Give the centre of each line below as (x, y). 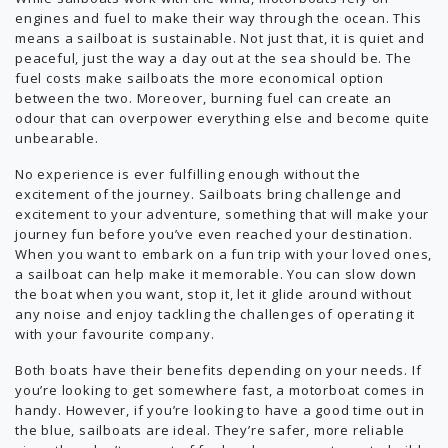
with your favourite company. (115, 334)
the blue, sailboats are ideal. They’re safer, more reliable (210, 430)
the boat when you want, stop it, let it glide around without (213, 294)
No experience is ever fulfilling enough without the (188, 174)
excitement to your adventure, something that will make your (222, 214)
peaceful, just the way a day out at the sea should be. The (213, 58)
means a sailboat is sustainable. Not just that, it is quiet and (220, 38)
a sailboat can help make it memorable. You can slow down (216, 274)
